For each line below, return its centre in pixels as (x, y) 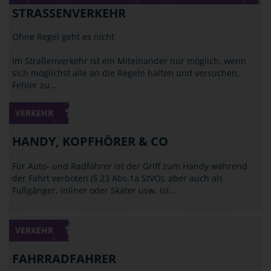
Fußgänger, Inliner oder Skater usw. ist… (94, 190)
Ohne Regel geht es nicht (63, 37)
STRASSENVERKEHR (69, 13)
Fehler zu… (34, 85)
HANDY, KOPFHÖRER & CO (90, 141)
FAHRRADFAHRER (64, 259)
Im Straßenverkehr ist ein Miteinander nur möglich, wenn (129, 61)
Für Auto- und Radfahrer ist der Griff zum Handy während (130, 166)
